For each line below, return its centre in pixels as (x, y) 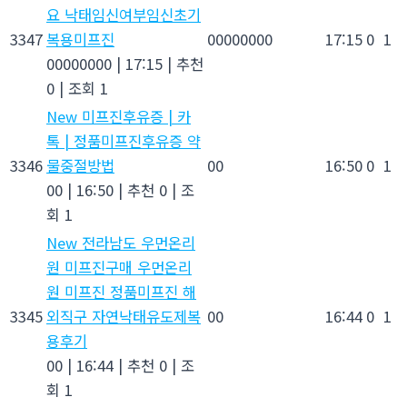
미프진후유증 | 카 (134, 116)
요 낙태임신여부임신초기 (124, 14)
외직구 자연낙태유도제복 (124, 316)
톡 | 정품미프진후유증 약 (124, 140)
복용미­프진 (80, 39)
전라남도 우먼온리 (136, 242)
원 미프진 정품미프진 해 (121, 291)
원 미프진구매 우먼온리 (119, 267)
